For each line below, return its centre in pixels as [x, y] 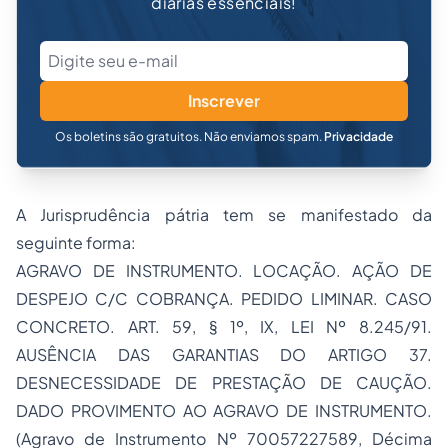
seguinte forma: [76, 242]
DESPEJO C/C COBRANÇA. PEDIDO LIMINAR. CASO [224, 298]
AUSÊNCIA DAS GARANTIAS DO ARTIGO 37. [224, 354]
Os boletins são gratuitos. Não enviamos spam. [189, 136]
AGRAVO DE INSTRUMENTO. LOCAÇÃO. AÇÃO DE [224, 270]
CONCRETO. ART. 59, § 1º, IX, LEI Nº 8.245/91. [224, 326]
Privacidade [358, 136]
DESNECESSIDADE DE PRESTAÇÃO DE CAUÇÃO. [224, 382]
